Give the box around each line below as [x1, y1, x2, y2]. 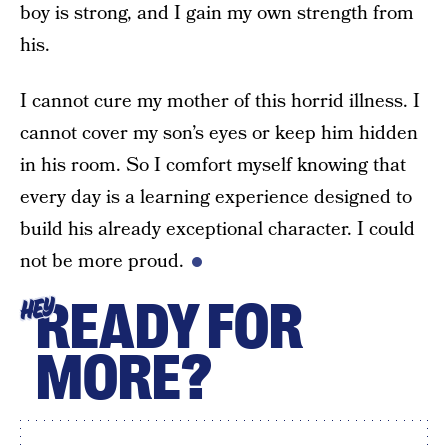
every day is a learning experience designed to [20, 184, 412, 211]
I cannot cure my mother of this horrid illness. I [20, 88, 420, 115]
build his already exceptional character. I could [20, 216, 415, 243]
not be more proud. [20, 248, 184, 275]
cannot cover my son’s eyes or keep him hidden [20, 120, 418, 147]
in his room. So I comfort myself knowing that [20, 152, 406, 179]
